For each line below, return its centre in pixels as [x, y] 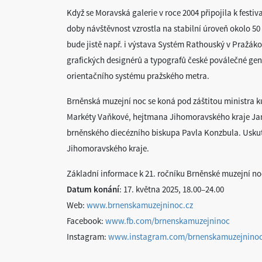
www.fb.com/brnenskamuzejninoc [168, 221]
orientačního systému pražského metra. [138, 76]
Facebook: [86, 221]
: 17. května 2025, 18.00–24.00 [172, 189]
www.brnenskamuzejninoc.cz [140, 205]
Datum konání [93, 189]
